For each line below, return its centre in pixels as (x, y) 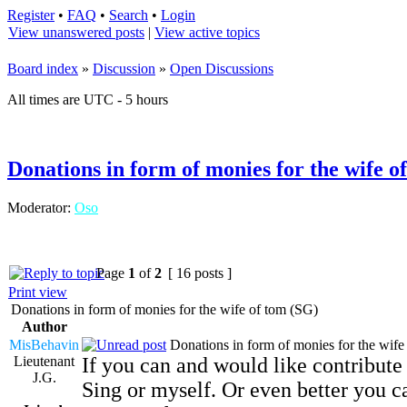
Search (129, 15)
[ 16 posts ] (200, 273)
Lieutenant (44, 361)
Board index (43, 69)
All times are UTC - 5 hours (88, 99)
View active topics (207, 32)
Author (44, 326)
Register (31, 15)
